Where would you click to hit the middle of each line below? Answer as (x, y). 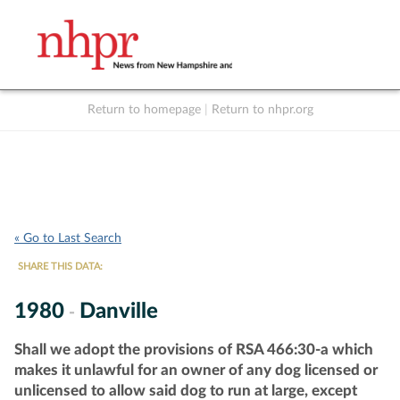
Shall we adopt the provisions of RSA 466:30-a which (194, 349)
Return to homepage (144, 110)
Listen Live (207, 129)
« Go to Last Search (68, 238)
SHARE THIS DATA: (60, 267)
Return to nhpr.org (262, 110)
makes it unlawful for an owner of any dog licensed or (196, 370)
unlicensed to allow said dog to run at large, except (186, 390)
